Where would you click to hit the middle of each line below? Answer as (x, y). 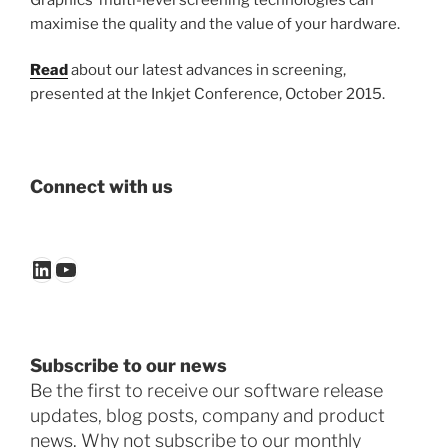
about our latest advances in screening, (208, 70)
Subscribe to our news (128, 366)
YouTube (101, 268)
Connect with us (101, 186)
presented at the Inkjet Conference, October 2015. (207, 94)
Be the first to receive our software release (206, 391)
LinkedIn (77, 268)
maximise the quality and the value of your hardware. (215, 23)
